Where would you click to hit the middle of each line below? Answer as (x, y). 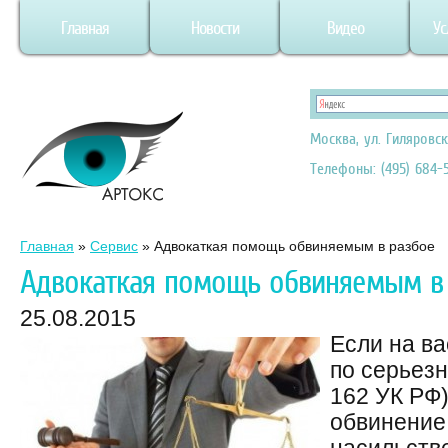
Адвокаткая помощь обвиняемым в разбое (294, 246)
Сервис (114, 246)
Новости (215, 28)
